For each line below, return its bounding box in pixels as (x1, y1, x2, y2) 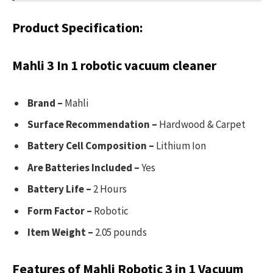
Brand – (27, 96, 65, 110)
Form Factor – (27, 204, 92, 218)
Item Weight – (27, 225, 93, 239)
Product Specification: (12, 19, 143, 37)
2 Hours (91, 182, 127, 196)
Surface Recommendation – (27, 117, 157, 131)
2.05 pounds (93, 225, 147, 239)
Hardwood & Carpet (157, 117, 246, 131)
